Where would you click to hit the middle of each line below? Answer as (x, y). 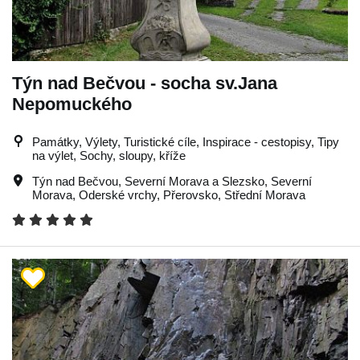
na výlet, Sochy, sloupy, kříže (109, 155)
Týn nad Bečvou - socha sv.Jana (145, 83)
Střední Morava (265, 195)
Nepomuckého (72, 104)
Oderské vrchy (118, 195)
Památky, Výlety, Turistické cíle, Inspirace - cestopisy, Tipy (186, 142)
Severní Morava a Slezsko (194, 181)
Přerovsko (190, 195)
